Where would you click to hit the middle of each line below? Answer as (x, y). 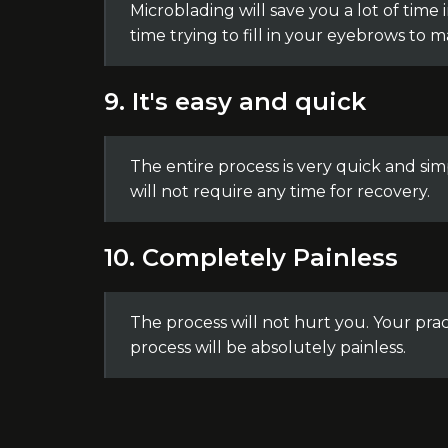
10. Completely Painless (250, 257)
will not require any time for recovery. (279, 191)
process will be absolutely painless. (267, 347)
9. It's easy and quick (234, 101)
